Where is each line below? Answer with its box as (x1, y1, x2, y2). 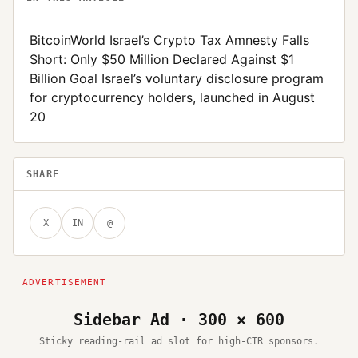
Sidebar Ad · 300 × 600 (74, 309, 284, 329)
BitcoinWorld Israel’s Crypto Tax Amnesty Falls (30, 31, 309, 48)
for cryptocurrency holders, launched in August (30, 89, 315, 105)
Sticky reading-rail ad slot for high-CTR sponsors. (39, 335, 319, 347)
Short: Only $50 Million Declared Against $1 (30, 50, 294, 67)
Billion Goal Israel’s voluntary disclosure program (30, 70, 324, 86)
